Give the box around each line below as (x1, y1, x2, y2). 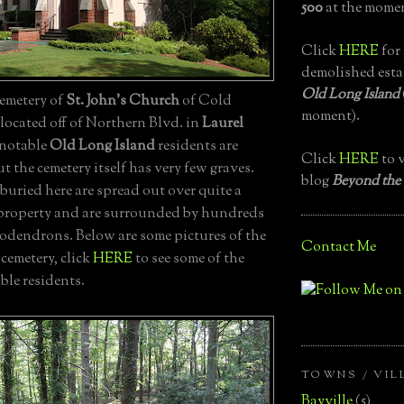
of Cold (179, 91, 232, 113)
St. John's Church (66, 91, 179, 113)
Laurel (202, 114, 243, 135)
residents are (155, 136, 238, 158)
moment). (301, 106, 360, 127)
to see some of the (133, 249, 244, 271)
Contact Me (301, 236, 376, 258)
